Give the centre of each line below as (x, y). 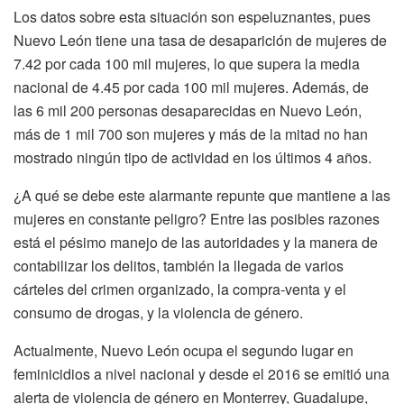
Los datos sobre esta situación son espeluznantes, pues (192, 17)
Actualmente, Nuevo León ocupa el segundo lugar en (184, 351)
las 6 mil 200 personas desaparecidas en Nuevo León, (188, 111)
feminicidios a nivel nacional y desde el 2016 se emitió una (202, 374)
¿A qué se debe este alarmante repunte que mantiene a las (202, 196)
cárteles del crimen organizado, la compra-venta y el (180, 289)
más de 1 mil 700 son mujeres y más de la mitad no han (191, 134)
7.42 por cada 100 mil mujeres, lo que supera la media (187, 64)
